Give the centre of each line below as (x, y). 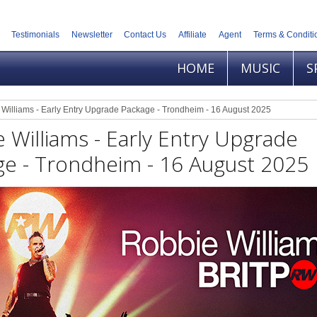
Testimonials (35, 35)
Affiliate (193, 35)
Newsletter (92, 35)
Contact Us (145, 35)
